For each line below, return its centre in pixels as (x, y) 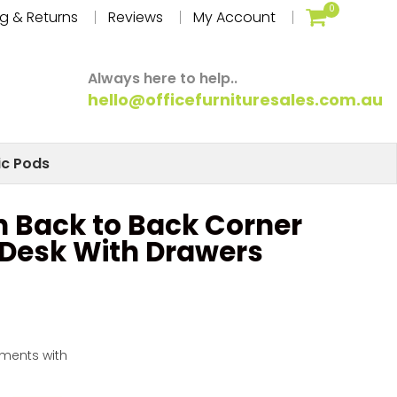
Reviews (136, 17)
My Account (234, 17)
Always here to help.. (162, 78)
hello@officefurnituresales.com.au (235, 99)
